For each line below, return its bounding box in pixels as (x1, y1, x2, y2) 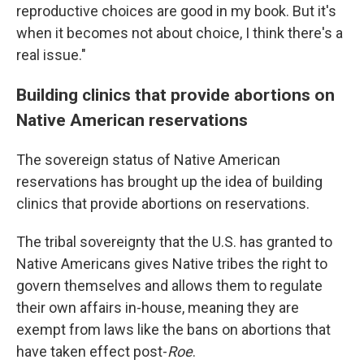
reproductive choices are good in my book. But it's (16, 2, 336, 20)
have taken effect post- (16, 343, 167, 361)
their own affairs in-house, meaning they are (16, 299, 299, 317)
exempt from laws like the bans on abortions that (16, 321, 331, 339)
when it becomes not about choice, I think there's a (16, 24, 343, 42)
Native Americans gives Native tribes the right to (16, 255, 327, 273)
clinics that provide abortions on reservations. (16, 195, 310, 213)
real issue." (16, 46, 86, 64)
